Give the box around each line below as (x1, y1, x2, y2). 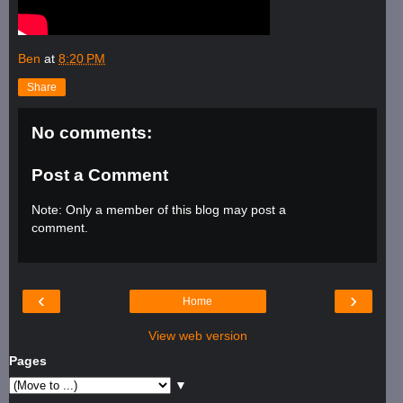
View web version (148, 328, 247, 344)
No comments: (31, 122, 152, 142)
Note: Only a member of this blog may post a (31, 201, 286, 217)
